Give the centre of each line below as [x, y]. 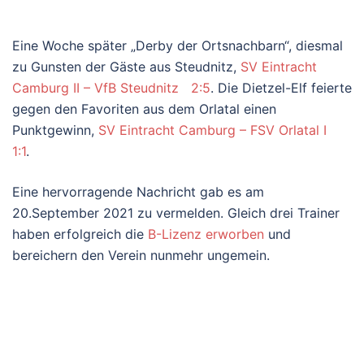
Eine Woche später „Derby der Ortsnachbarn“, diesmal [178, 45]
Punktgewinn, [55, 130]
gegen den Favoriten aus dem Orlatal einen [144, 108]
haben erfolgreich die [80, 234]
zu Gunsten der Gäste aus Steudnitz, [126, 66]
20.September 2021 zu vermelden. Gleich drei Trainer [176, 212]
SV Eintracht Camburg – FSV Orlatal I [217, 130]
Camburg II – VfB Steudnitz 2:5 [111, 87]
